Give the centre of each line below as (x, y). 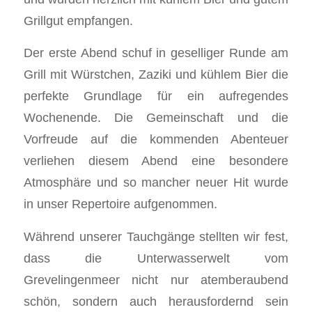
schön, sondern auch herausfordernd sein (156, 301)
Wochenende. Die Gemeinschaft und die (156, 118)
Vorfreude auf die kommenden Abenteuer (156, 139)
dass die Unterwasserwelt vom (156, 258)
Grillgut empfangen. (78, 20)
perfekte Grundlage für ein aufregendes (156, 96)
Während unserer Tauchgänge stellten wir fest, (156, 236)
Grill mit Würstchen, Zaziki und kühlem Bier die (156, 75)
